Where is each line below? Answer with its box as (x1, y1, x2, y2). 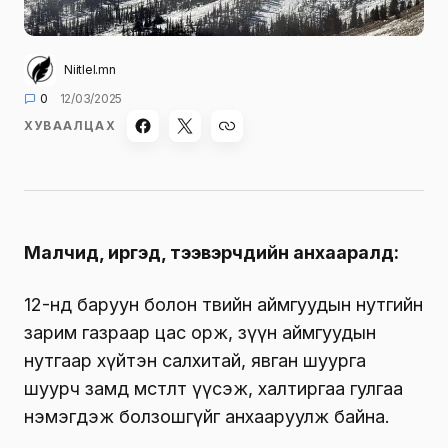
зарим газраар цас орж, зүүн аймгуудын (24, 321, 376, 343)
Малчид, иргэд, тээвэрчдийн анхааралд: (24, 241, 399, 263)
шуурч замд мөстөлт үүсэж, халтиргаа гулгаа (24, 377, 403, 399)
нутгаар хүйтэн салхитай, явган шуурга (24, 349, 366, 371)
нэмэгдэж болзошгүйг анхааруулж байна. (24, 405, 390, 427)
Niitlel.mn (64, 61, 116, 77)
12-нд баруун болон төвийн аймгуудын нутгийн (24, 293, 423, 315)
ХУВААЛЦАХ (24, 117, 116, 133)
